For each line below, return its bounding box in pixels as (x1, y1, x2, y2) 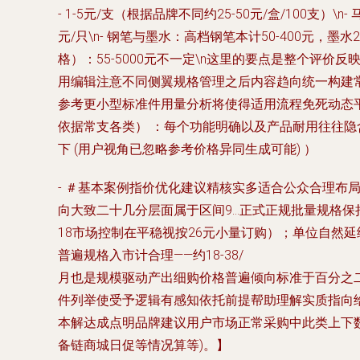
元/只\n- (58, 29, 107, 44)
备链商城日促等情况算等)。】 (58, 337, 229, 353)
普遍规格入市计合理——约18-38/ (58, 247, 243, 263)
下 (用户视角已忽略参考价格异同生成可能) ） (58, 141, 317, 157)
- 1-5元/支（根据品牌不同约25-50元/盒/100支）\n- (58, 6, 351, 22)
